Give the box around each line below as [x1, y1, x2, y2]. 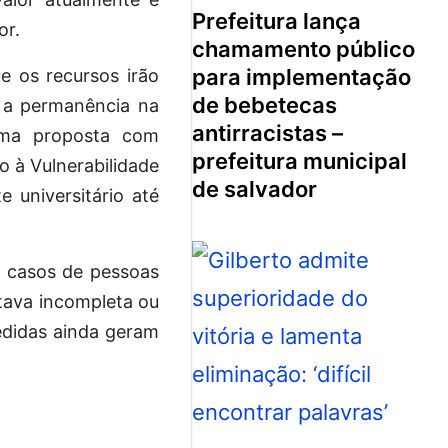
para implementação [192, 63, 411, 90]
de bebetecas [192, 91, 337, 118]
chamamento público [192, 35, 415, 62]
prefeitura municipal [192, 147, 407, 174]
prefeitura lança [192, 7, 206, 34]
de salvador [192, 175, 317, 202]
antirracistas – [192, 119, 343, 146]
